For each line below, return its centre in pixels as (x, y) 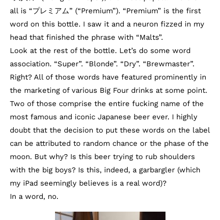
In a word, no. (34, 196)
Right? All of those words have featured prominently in (108, 77)
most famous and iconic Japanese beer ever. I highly (104, 117)
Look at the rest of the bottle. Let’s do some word (100, 51)
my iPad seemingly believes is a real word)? (88, 183)
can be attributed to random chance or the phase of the (109, 143)
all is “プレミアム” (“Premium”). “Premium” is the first (105, 11)
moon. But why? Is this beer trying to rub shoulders (102, 157)
